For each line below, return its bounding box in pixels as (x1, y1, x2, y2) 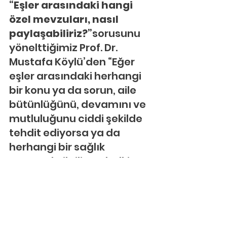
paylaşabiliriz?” (9, 26, 92, 41)
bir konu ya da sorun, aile (9, 83, 138, 97)
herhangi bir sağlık (9, 140, 107, 154)
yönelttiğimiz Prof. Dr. (9, 41, 120, 55)
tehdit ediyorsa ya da (9, 126, 122, 140)
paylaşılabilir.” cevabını (9, 182, 132, 197)
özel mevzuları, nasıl (9, 12, 121, 26)
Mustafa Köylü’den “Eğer (9, 55, 137, 69)
